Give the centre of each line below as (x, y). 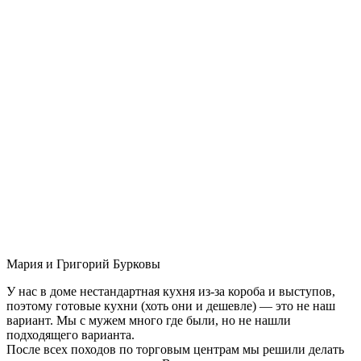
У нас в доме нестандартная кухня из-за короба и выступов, (171, 291)
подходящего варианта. (71, 334)
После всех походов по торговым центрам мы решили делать (175, 349)
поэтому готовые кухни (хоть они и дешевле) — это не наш (171, 305)
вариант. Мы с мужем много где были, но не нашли (149, 320)
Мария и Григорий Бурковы (83, 263)
